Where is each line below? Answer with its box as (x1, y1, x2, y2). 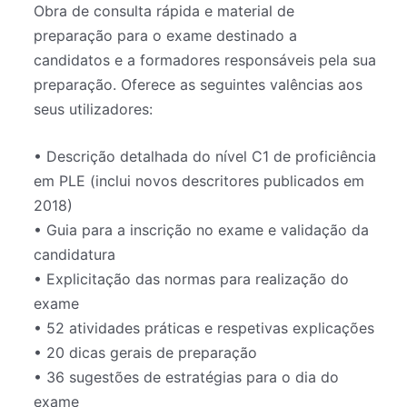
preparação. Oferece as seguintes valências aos (34, 74, 363, 94)
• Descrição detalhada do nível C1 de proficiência (34, 147, 377, 166)
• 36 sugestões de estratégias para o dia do (34, 368, 340, 387)
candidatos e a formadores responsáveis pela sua (34, 50, 377, 69)
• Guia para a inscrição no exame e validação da (34, 221, 370, 240)
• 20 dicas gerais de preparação (34, 343, 258, 362)
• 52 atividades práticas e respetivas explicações (34, 319, 375, 338)
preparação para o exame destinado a (34, 25, 298, 45)
